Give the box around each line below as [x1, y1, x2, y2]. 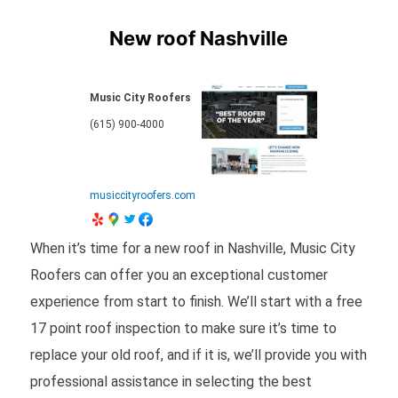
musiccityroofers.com [89, 188, 195, 202]
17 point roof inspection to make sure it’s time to [29, 319, 337, 337]
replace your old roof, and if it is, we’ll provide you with [29, 346, 367, 363]
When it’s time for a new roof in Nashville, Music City [29, 239, 355, 257]
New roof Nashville [109, 26, 289, 50]
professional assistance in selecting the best [29, 372, 312, 390]
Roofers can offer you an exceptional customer [29, 266, 328, 283]
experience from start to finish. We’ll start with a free [29, 292, 362, 310]
